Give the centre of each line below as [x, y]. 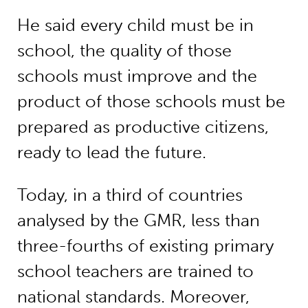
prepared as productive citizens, [143, 127]
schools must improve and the [137, 76]
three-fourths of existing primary [145, 246]
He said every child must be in [135, 25]
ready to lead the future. [111, 153]
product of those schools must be [151, 102]
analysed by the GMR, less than [138, 221]
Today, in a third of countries [130, 195]
